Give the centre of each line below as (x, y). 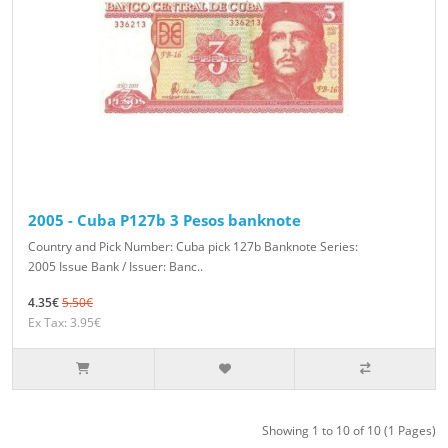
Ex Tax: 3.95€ (64, 323)
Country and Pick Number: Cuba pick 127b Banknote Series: (193, 247)
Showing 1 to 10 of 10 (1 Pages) (349, 431)
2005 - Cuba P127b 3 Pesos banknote (164, 220)
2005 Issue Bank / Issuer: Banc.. (115, 267)
